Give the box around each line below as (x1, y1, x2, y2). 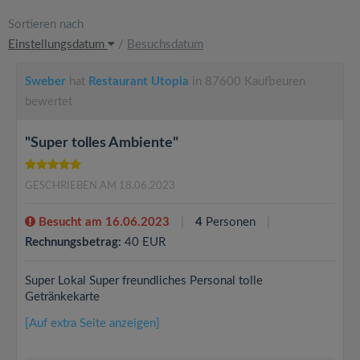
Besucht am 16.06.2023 (35, 216, 170, 228)
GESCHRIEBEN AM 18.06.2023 (25, 181, 175, 191)
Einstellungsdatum (8, 39, 108, 51)
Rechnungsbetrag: (25, 236, 121, 248)
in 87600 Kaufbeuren (192, 76, 305, 88)
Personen (202, 216, 259, 228)
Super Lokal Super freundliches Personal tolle (25, 275, 263, 287)
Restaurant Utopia (88, 76, 192, 88)
